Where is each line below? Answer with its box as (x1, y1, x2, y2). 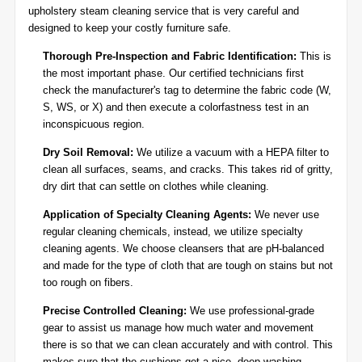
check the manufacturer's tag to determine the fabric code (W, (43, 84, 331, 96)
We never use (251, 208, 319, 221)
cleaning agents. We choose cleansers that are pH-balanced (43, 242, 324, 255)
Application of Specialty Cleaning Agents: (43, 208, 251, 221)
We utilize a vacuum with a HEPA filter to (133, 146, 329, 158)
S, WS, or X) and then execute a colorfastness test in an (43, 101, 309, 113)
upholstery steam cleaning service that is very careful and (28, 5, 299, 17)
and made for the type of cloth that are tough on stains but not (43, 259, 333, 271)
